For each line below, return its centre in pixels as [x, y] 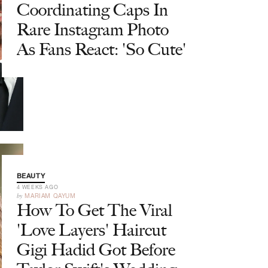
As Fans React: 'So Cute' [101, 49]
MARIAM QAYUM [50, 196]
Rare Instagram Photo [92, 29]
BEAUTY [31, 176]
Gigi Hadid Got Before [96, 249]
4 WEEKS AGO [37, 187]
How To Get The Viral [94, 210]
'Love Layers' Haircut [91, 230]
